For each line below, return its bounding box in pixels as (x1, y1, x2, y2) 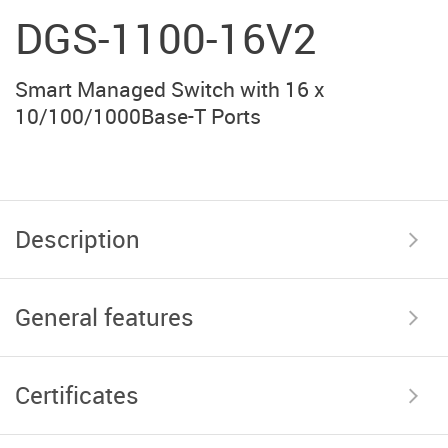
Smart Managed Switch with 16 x (15, 74, 325, 103)
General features (15, 300, 194, 333)
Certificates (15, 378, 139, 411)
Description (15, 222, 140, 255)
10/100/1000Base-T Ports (15, 101, 261, 130)
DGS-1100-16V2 (15, 9, 317, 66)
